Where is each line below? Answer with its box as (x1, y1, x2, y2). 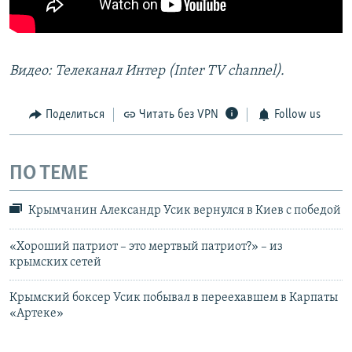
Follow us (273, 108, 321, 122)
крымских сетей (9, 255, 101, 269)
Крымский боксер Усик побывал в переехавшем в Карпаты (9, 291, 338, 304)
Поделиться (45, 108, 104, 122)
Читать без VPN (139, 108, 218, 122)
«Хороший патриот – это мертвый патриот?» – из (9, 240, 283, 253)
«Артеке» (9, 306, 64, 320)
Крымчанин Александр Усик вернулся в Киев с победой (26, 204, 341, 218)
